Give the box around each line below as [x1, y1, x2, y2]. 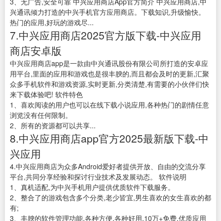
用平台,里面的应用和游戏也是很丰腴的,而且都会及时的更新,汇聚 [10, 69, 209, 79]
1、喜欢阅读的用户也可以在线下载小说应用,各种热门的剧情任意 [10, 100, 209, 110]
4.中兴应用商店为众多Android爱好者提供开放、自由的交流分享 [10, 161, 206, 172]
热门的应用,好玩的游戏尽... [10, 17, 94, 28]
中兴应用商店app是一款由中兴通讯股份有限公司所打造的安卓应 [10, 58, 208, 69]
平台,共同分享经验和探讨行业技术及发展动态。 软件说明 [10, 172, 186, 182]
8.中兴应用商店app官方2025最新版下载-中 [10, 131, 209, 146]
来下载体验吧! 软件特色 [10, 89, 83, 100]
